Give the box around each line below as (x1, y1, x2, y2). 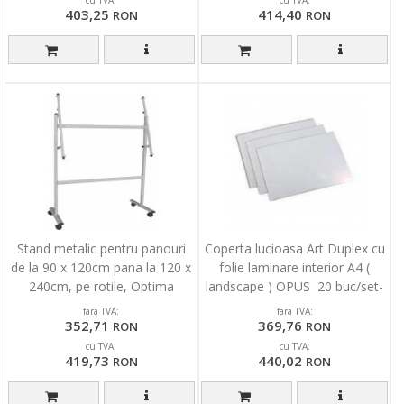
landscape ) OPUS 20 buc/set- (206, 278, 384, 296)
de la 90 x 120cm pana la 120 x (11, 259, 192, 277)
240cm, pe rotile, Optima (28, 278, 174, 296)
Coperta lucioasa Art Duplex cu (204, 240, 385, 258)
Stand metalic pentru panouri (16, 240, 186, 258)
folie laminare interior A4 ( (219, 259, 371, 277)
